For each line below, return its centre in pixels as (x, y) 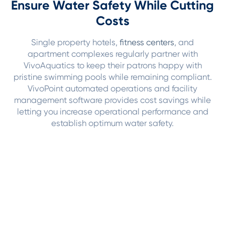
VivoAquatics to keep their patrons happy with (113, 66)
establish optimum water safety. (113, 124)
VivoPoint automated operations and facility (113, 89)
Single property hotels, (75, 43)
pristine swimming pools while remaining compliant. (113, 78)
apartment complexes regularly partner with (113, 55)
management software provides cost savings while (113, 101)
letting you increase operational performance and (113, 113)
